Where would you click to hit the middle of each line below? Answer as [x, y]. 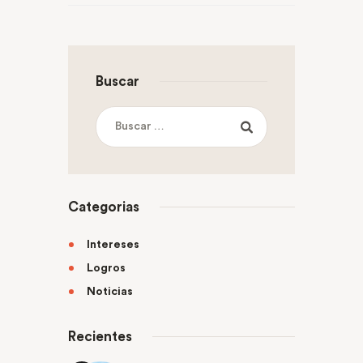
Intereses [113, 244]
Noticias [110, 291]
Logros [107, 268]
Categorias [104, 207]
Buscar [117, 81]
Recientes [100, 336]
